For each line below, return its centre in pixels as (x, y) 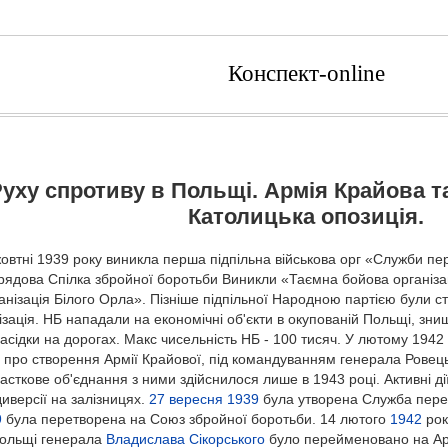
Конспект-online (306, 74)
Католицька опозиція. (305, 217)
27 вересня (185, 400)
